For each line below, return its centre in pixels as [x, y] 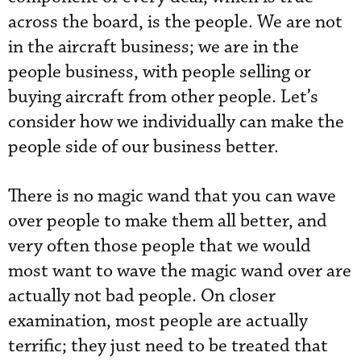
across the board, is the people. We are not [175, 22]
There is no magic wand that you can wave [172, 196]
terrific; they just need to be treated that [168, 346]
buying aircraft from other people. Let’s [163, 97]
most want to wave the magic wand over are [180, 271]
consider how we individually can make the [176, 122]
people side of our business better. [143, 147]
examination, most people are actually [158, 321]
